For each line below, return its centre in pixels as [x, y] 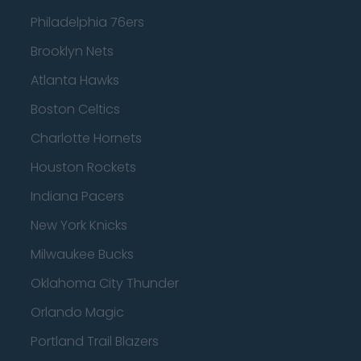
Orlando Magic [77, 312]
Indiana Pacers [77, 196]
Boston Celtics [75, 109]
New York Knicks [79, 225]
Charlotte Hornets [86, 138]
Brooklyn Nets [72, 51]
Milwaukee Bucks [82, 254]
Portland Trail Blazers [95, 341]
